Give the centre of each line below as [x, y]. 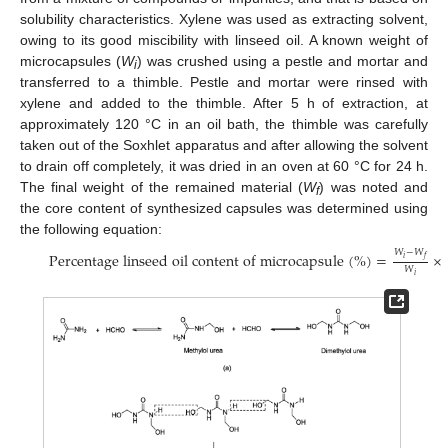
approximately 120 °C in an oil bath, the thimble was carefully [224, 123]
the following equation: [91, 228]
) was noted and [374, 186]
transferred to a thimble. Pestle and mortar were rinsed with [224, 81]
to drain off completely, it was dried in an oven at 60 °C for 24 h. [224, 165]
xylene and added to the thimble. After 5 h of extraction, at [224, 102]
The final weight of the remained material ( [162, 186]
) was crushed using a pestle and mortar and [282, 60]
